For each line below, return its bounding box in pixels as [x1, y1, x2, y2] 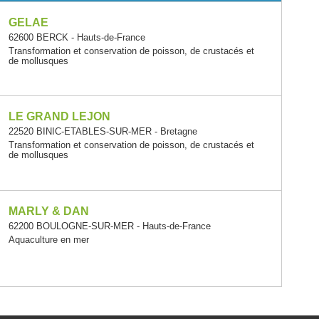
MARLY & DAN [9, 205, 90, 218]
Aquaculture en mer [9, 234, 90, 246]
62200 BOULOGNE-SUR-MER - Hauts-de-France [9, 221, 211, 232]
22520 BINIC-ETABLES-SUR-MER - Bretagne [9, 126, 198, 137]
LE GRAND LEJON [9, 110, 111, 123]
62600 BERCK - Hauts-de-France [9, 31, 146, 43]
